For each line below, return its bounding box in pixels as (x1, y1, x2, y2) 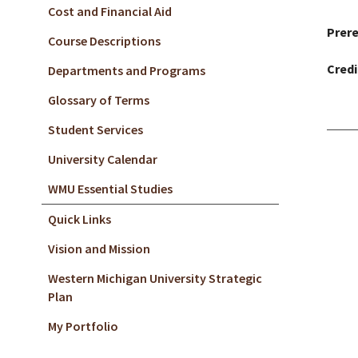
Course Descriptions (48, 33, 161, 49)
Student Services (48, 121, 143, 137)
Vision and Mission (48, 241, 150, 257)
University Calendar (48, 151, 157, 167)
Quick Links (48, 211, 111, 227)
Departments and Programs (48, 62, 205, 78)
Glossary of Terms (48, 92, 149, 108)
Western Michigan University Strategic (48, 270, 262, 286)
